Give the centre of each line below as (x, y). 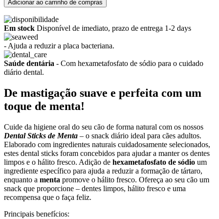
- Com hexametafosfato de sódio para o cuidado (129, 63)
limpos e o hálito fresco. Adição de (58, 162)
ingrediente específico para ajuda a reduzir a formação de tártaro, (103, 171)
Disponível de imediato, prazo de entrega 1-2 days (113, 28)
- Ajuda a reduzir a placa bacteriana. (59, 45)
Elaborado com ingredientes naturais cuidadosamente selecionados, (107, 144)
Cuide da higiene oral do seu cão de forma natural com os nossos (104, 127)
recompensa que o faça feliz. (48, 197)
